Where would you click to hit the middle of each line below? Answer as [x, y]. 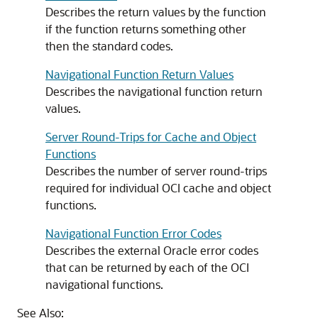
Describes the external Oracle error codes [152, 250]
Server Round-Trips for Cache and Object [151, 137]
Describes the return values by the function [156, 12]
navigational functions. [104, 284]
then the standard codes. [109, 46]
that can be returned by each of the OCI [147, 267]
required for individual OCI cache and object [158, 188]
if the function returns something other [146, 29]
